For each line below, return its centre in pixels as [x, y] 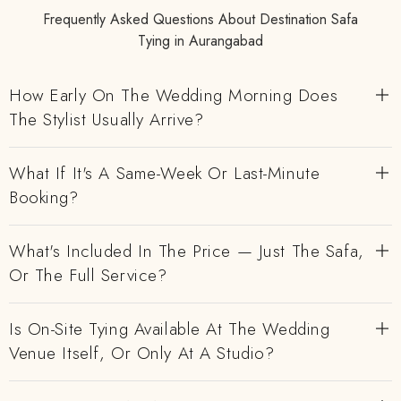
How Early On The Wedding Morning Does [174, 95]
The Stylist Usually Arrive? [107, 119]
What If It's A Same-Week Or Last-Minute [165, 173]
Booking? [44, 197]
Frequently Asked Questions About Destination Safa [200, 19]
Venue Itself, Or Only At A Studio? [142, 353]
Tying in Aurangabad [200, 41]
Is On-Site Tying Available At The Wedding [170, 329]
